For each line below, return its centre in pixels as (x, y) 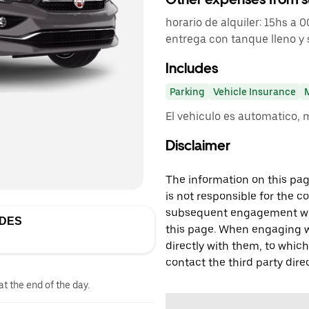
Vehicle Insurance (255, 92)
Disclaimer (198, 146)
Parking (187, 92)
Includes (192, 68)
